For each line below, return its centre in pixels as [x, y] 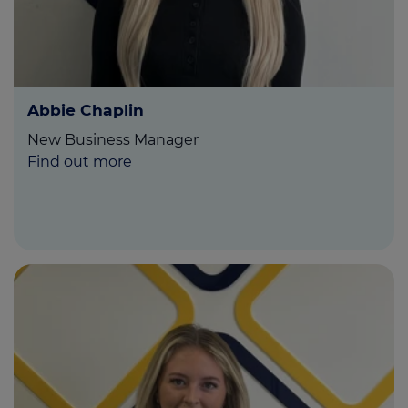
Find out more [80, 162]
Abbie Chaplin [86, 110]
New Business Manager [113, 140]
